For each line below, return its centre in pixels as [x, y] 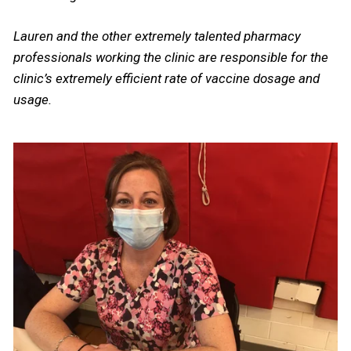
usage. [34, 99]
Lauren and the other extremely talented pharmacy [157, 36]
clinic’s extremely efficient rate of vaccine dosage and [166, 78]
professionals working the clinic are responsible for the [171, 57]
